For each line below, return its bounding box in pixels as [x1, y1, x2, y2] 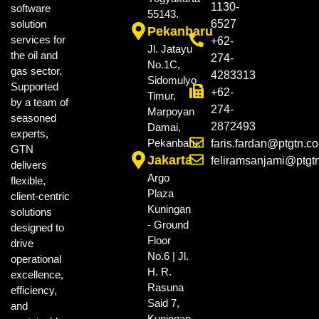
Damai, [147, 121, 182, 134]
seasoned [11, 112, 56, 125]
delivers [11, 159, 47, 172]
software [11, 2, 51, 15]
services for [11, 33, 66, 46]
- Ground [147, 219, 189, 231]
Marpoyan [147, 105, 195, 118]
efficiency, [11, 284, 57, 297]
